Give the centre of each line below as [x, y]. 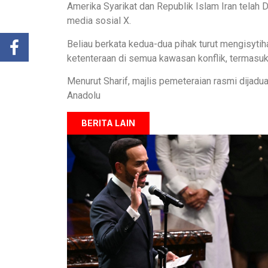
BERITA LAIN [108, 123]
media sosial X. [99, 21]
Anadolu [84, 96]
